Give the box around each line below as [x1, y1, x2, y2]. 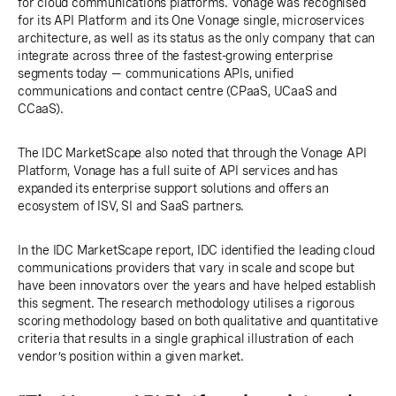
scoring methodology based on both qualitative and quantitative [18, 313, 378, 328]
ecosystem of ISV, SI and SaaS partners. [18, 198, 245, 213]
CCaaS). [18, 101, 64, 116]
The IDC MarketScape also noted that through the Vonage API [18, 145, 367, 160]
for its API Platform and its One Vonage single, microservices [18, 12, 364, 27]
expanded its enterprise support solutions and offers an [18, 180, 329, 195]
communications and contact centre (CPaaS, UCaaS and [18, 83, 337, 98]
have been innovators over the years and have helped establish [18, 278, 376, 293]
